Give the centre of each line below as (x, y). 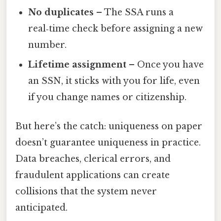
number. (48, 45)
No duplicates (61, 13)
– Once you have (165, 65)
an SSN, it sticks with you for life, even (114, 81)
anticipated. (41, 208)
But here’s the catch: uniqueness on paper (109, 127)
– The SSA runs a (134, 13)
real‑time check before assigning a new (116, 29)
